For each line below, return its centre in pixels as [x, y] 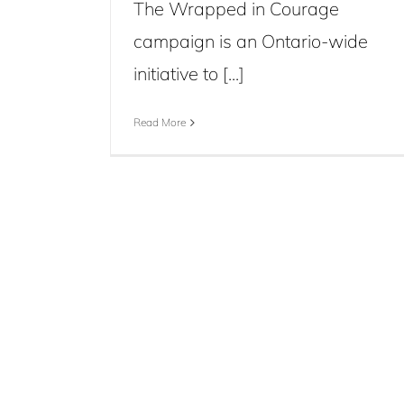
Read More [160, 122]
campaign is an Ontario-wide [251, 41]
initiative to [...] [189, 73]
